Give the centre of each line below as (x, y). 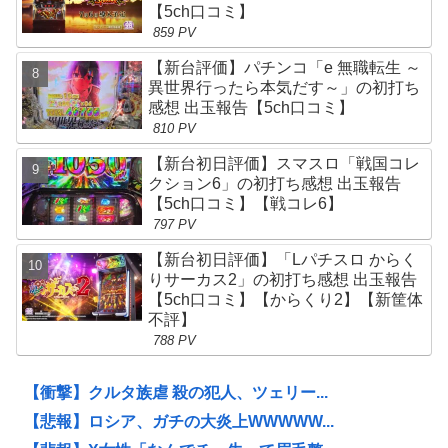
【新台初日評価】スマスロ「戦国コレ (284, 164)
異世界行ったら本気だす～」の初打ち (284, 88)
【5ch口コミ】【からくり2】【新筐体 (286, 300)
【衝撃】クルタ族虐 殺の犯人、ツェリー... (176, 393)
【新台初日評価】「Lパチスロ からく (283, 260)
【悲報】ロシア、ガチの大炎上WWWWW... (179, 422)
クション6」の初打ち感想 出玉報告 (275, 184)
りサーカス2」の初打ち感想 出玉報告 (283, 280)
